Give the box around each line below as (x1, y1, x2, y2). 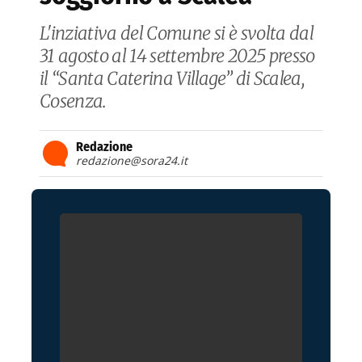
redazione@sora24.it (76, 152, 187, 168)
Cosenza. (40, 89, 107, 112)
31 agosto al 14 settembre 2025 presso (40, 44, 315, 67)
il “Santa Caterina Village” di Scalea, (40, 66, 304, 90)
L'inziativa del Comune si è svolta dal (40, 21, 314, 44)
